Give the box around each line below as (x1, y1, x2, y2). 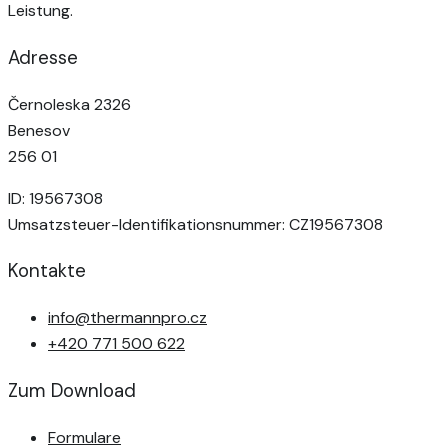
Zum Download (8, 377, 136, 403)
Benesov (8, 119, 70, 141)
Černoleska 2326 (8, 93, 131, 115)
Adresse (8, 45, 78, 71)
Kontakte (8, 258, 86, 284)
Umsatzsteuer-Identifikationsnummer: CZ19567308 (8, 213, 383, 235)
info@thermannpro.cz (48, 307, 207, 329)
